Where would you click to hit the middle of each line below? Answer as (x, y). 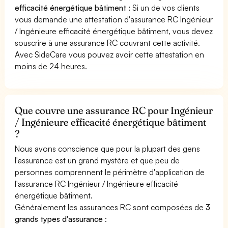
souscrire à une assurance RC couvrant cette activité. (108, 42)
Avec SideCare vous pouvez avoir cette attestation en (110, 54)
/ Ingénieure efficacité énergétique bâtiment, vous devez (114, 31)
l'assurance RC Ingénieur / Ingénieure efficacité (97, 183)
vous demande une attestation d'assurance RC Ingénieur (114, 19)
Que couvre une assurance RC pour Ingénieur (114, 110)
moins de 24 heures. (51, 66)
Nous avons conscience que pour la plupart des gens (108, 148)
